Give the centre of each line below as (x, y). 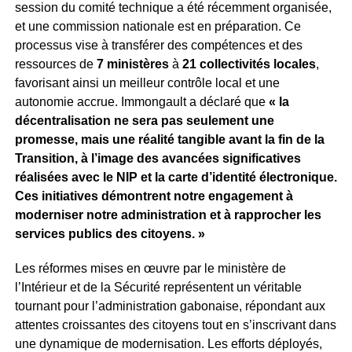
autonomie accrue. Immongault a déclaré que (141, 102)
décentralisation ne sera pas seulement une (144, 121)
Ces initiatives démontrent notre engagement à (154, 196)
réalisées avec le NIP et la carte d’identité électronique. (176, 177)
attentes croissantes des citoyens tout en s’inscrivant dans (175, 325)
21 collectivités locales (249, 64)
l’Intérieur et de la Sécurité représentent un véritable (158, 287)
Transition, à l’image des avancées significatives (158, 158)
